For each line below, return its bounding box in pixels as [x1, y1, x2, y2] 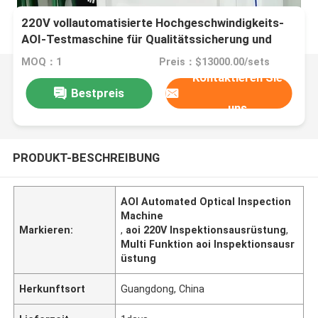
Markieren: [19, 224, 74, 236]
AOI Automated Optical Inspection [121, 195, 292, 207]
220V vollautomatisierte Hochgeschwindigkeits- [21, 16, 285, 31]
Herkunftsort [19, 283, 86, 295]
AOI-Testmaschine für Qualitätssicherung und [21, 32, 273, 47]
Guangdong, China [121, 283, 205, 295]
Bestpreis [70, 85, 124, 100]
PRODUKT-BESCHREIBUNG [12, 150, 160, 165]
